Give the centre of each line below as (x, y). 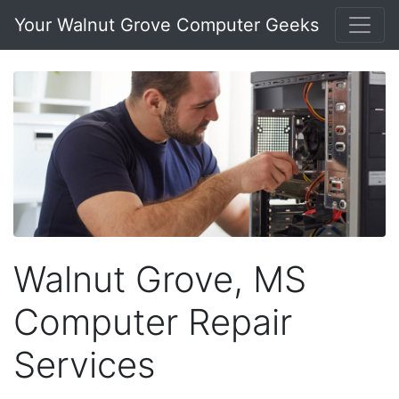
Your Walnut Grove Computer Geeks (167, 25)
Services (85, 364)
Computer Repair (153, 322)
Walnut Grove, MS (160, 279)
